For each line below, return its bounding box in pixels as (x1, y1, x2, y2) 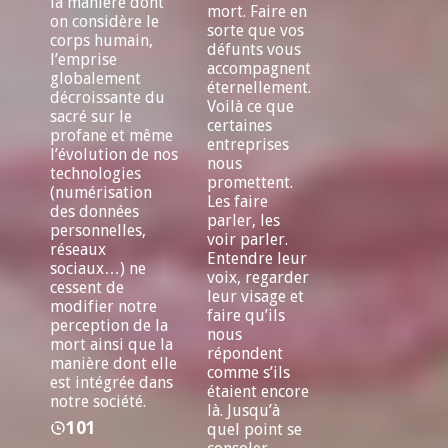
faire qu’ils (206, 306, 285, 326)
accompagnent (206, 59, 311, 79)
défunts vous (206, 40, 301, 60)
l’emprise (49, 50, 117, 70)
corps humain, (49, 31, 153, 51)
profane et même (49, 126, 173, 146)
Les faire (206, 192, 268, 212)
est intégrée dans (49, 373, 173, 393)
